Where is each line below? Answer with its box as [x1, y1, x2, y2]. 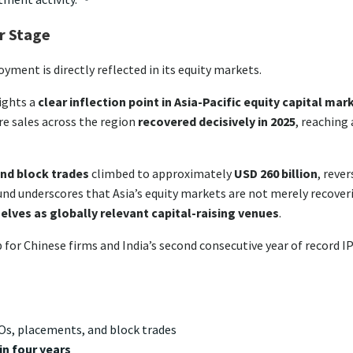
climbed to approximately [89, 165, 234, 181]
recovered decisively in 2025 [138, 113, 295, 129]
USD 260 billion [234, 165, 318, 181]
